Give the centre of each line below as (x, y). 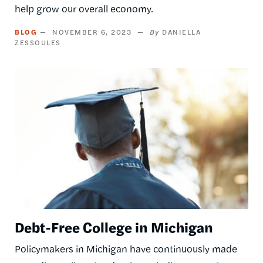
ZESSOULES (38, 43)
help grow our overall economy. (84, 9)
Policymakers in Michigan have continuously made (126, 249)
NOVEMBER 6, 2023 (92, 32)
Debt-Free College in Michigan (114, 227)
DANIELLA (181, 32)
